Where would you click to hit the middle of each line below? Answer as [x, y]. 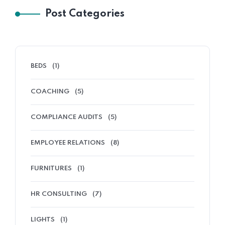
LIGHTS [43, 220]
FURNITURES [51, 169]
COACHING [50, 92]
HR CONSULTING [59, 194]
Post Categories [85, 14]
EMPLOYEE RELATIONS [68, 143]
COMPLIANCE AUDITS [67, 118]
